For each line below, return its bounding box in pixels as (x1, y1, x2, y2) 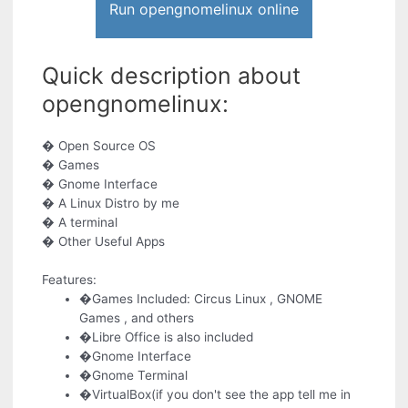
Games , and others (79, 311, 195, 326)
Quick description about (42, 62, 301, 90)
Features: (42, 272, 97, 288)
